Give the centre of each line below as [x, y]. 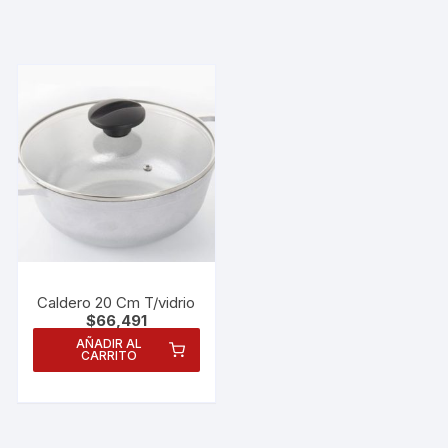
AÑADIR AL [108, 343]
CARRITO [108, 355]
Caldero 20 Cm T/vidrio [116, 302]
